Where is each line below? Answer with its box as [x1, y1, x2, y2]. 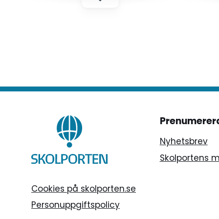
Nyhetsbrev [159, 135, 208, 147]
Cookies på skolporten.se [31, 182, 136, 195]
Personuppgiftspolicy [31, 199, 120, 211]
